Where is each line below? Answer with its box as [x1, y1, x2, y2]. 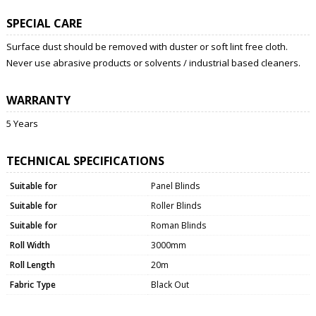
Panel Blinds [150, 179, 200, 192]
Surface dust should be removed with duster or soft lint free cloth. [6, 39, 288, 53]
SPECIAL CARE [6, 15, 82, 31]
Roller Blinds [150, 199, 201, 212]
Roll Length [9, 258, 55, 271]
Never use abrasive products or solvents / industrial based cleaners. [6, 56, 300, 69]
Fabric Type [9, 278, 56, 291]
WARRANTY [6, 92, 71, 108]
